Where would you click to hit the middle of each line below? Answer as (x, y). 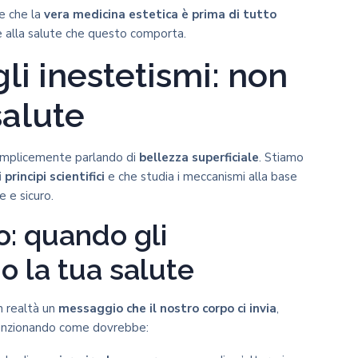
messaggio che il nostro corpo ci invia (167, 308)
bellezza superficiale (199, 157)
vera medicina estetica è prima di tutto (160, 14)
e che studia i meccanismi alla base (201, 177)
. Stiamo (281, 157)
